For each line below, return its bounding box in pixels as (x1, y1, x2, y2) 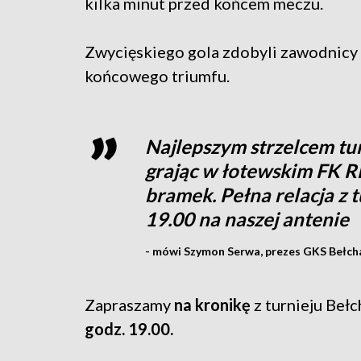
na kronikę (174, 294, 254, 314)
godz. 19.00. (85, 318, 173, 338)
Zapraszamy (85, 294, 174, 314)
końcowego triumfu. (85, 65, 230, 85)
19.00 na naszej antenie (144, 206, 349, 230)
